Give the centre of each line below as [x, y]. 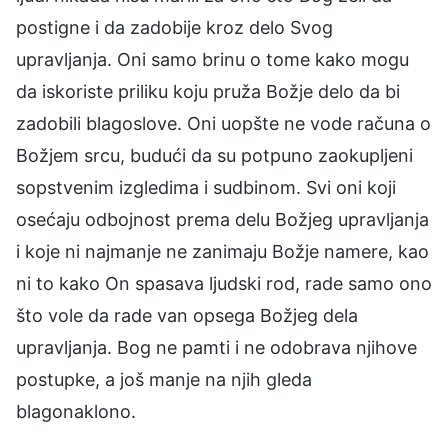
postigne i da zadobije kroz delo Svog [174, 27]
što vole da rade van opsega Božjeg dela [187, 315]
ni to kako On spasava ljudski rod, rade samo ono [224, 283]
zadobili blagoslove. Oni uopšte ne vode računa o [223, 123]
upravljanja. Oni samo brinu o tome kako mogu [212, 59]
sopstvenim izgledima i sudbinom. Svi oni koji [206, 187]
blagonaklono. [76, 411]
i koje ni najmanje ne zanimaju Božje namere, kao [222, 251]
